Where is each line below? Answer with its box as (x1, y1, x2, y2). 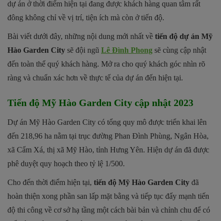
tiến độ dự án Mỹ (155, 32, 213, 40)
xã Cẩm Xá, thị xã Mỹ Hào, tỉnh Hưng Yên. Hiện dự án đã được (7, 145, 209, 154)
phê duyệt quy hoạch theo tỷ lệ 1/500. (7, 159, 125, 168)
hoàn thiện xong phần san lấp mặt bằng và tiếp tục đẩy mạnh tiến (7, 191, 209, 200)
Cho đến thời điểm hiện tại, (7, 178, 94, 186)
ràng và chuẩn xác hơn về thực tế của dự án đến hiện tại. (7, 73, 183, 82)
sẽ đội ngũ (65, 45, 101, 54)
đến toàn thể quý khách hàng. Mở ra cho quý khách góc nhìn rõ (7, 59, 205, 68)
